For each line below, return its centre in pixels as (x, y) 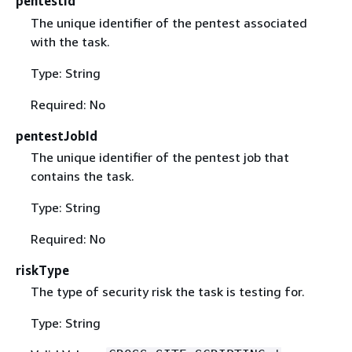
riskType (42, 270)
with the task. (70, 41)
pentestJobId (57, 136)
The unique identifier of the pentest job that (159, 157)
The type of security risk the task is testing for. (167, 291)
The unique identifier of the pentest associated (169, 22)
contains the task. (82, 176)
